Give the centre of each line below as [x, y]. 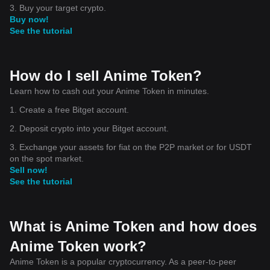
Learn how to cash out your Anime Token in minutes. [109, 91]
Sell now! [29, 170]
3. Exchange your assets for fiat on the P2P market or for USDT [131, 147]
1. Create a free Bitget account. [69, 109]
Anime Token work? [78, 246]
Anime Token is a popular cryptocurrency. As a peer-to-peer [123, 261]
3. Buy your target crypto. [58, 8]
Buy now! [29, 19]
